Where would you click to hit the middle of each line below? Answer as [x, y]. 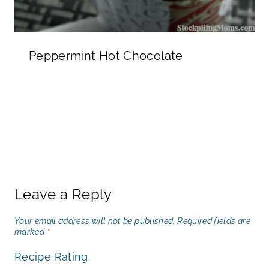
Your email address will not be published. [95, 220]
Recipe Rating [51, 257]
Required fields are [214, 220]
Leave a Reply [63, 194]
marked [31, 231]
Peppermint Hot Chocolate [106, 56]
